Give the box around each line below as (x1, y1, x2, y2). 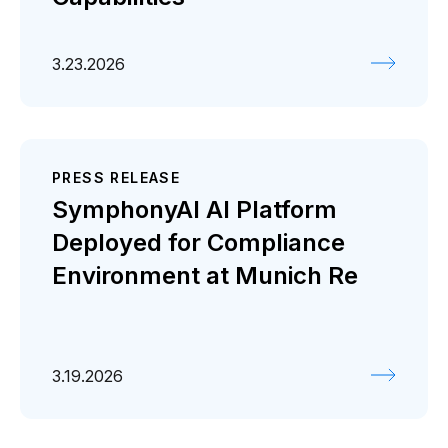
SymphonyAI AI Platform (52, 195, 337, 224)
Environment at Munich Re (52, 261, 358, 290)
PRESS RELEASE (52, 168, 181, 186)
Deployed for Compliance (52, 228, 345, 257)
